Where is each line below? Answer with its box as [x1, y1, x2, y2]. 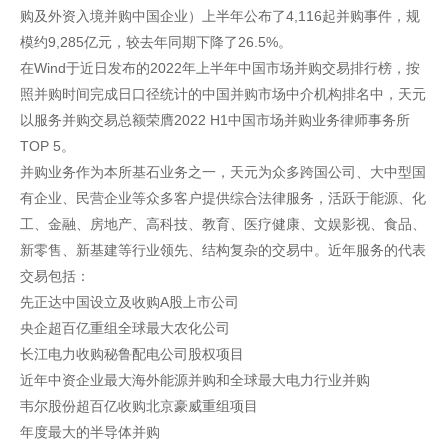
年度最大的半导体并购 [20, 424, 160, 440]
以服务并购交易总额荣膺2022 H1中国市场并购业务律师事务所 [20, 112, 410, 128]
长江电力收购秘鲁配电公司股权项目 [20, 346, 244, 362]
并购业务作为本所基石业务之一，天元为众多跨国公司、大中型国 [20, 164, 426, 180]
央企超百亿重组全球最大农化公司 [20, 320, 230, 336]
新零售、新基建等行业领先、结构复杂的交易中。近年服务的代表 [20, 242, 426, 258]
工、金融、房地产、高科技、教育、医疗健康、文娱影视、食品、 [20, 216, 426, 232]
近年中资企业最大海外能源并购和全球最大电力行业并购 [20, 372, 370, 388]
